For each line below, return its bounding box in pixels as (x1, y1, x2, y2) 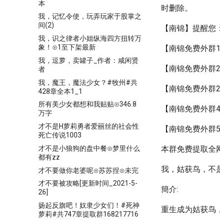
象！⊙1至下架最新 (38, 43, 96, 51)
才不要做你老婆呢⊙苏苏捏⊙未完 (38, 166, 138, 174)
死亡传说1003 (38, 131, 82, 139)
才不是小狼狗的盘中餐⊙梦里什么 (38, 144, 140, 152)
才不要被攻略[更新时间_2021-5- (38, 179, 137, 188)
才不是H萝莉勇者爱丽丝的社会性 (38, 122, 139, 130)
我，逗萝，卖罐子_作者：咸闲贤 (38, 56, 138, 64)
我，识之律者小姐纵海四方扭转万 (38, 34, 141, 42)
